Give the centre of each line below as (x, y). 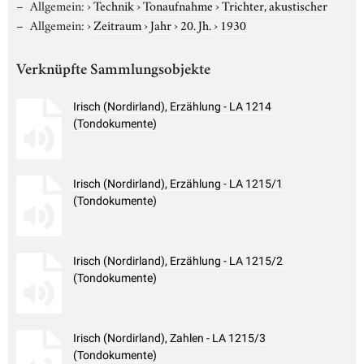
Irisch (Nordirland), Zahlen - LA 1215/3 (169, 338)
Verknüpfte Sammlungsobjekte (113, 71)
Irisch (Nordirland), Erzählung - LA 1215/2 (178, 261)
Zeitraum (117, 24)
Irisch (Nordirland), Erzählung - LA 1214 (172, 107)
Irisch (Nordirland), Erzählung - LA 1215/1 (178, 184)
